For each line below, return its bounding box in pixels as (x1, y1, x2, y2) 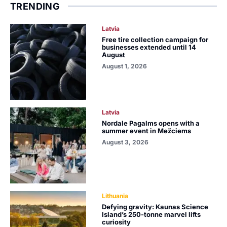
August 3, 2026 (102, 138, 149, 146)
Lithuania (102, 192, 129, 200)
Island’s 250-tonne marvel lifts (102, 210, 201, 218)
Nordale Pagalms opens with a (102, 119, 200, 127)
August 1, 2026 (102, 62, 147, 70)
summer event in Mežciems (102, 126, 192, 135)
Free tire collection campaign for (102, 35, 209, 44)
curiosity (102, 217, 131, 226)
